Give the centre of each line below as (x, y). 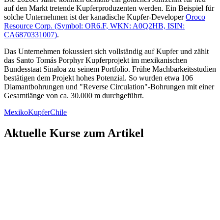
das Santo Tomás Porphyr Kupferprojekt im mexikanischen (96, 60)
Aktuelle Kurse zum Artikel (74, 133)
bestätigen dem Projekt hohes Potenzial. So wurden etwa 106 (98, 78)
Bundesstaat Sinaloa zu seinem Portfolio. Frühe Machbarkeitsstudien (110, 69)
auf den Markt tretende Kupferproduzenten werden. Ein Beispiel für (109, 8)
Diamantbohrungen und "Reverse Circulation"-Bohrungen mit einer (109, 87)
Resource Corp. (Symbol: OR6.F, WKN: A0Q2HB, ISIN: (94, 26)
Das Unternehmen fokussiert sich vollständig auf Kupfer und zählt (106, 52)
